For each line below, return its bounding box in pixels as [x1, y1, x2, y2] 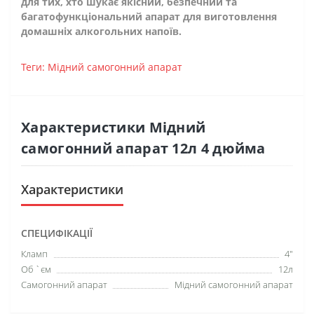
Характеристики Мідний [21, 117, 206, 137]
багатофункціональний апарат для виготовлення [21, 9, 277, 23]
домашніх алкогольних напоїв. [21, 24, 182, 38]
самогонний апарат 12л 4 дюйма [21, 138, 266, 158]
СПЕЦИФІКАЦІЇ [21, 226, 93, 240]
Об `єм [21, 262, 51, 275]
